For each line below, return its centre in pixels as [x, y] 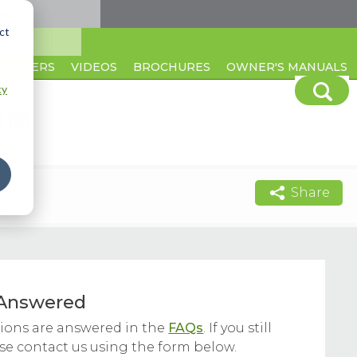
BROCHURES [172, 67]
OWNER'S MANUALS [287, 67]
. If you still [238, 328]
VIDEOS [94, 67]
